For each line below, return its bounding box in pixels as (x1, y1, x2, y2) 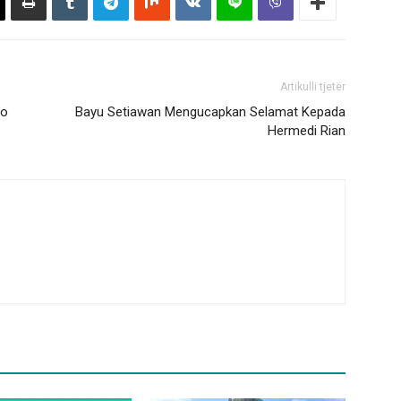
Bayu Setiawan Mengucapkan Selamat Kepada (75, 104, 346, 120)
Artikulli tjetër (280, 81, 346, 93)
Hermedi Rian (268, 123, 346, 139)
